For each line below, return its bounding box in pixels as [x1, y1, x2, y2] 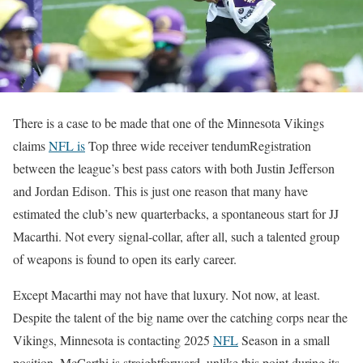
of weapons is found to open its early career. [13, 250, 237, 268]
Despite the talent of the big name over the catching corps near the [13, 309, 348, 327]
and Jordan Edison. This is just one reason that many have [13, 182, 308, 200]
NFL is [49, 137, 85, 155]
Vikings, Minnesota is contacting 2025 [13, 331, 213, 349]
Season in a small [238, 331, 330, 349]
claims [13, 137, 49, 155]
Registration [250, 137, 311, 155]
